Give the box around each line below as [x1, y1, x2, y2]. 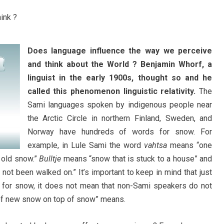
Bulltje [39, 154, 61, 163]
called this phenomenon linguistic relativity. [27, 86, 196, 96]
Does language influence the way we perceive [27, 46, 212, 55]
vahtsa [144, 140, 167, 150]
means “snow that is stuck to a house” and [61, 154, 212, 163]
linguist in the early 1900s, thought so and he [27, 73, 212, 82]
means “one [167, 140, 212, 150]
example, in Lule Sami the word [27, 140, 144, 150]
